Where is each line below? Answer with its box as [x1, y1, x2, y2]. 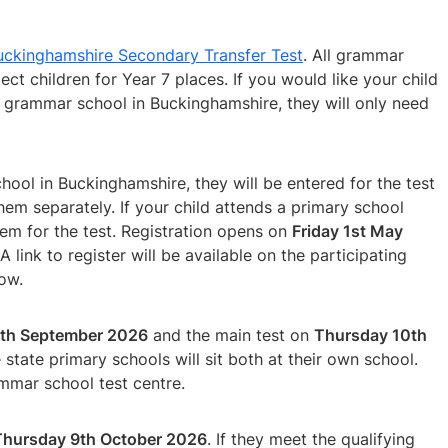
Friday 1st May [292, 220, 403, 241]
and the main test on [148, 324, 314, 345]
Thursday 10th [314, 324, 427, 345]
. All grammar [303, 44, 404, 65]
